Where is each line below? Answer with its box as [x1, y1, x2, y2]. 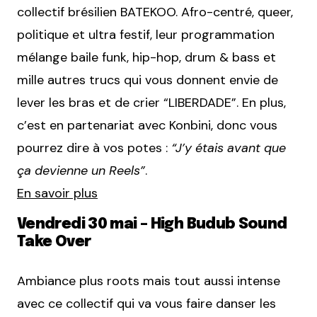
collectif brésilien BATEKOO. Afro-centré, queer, [17, 4, 293, 21]
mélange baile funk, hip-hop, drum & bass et [17, 49, 276, 67]
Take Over [17, 234, 91, 250]
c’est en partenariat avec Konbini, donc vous [17, 117, 277, 134]
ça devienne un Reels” [17, 162, 145, 180]
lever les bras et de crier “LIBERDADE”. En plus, [17, 94, 286, 112]
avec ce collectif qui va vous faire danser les [17, 295, 276, 313]
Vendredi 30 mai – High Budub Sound [17, 217, 287, 233]
